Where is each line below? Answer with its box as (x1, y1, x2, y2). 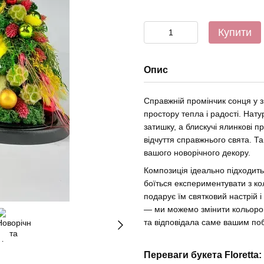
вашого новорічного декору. (144, 148, 250, 157)
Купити (218, 27, 252, 38)
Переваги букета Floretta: (144, 250, 262, 260)
